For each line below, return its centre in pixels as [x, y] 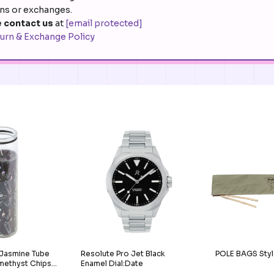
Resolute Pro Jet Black [123, 253]
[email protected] [104, 24]
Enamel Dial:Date [112, 263]
